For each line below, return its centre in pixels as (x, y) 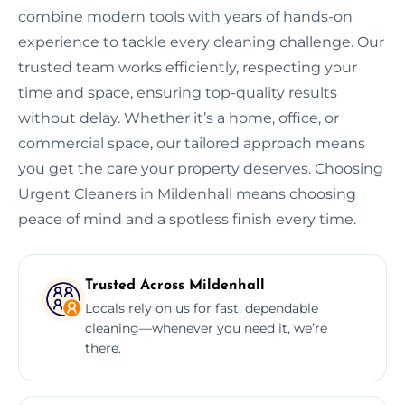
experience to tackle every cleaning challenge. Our (201, 42)
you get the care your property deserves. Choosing (201, 168)
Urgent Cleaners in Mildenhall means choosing (187, 193)
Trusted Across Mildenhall (175, 285)
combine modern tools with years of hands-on (185, 16)
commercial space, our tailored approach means (192, 143)
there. (103, 348)
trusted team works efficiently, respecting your (188, 67)
